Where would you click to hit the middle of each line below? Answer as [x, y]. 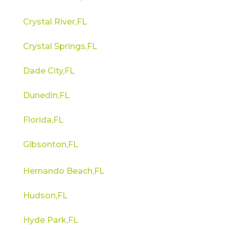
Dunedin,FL [46, 95]
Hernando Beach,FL [63, 171]
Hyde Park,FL [50, 220]
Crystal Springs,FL [60, 46]
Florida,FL [43, 120]
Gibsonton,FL [50, 144]
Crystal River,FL [55, 21]
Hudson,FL [45, 195]
